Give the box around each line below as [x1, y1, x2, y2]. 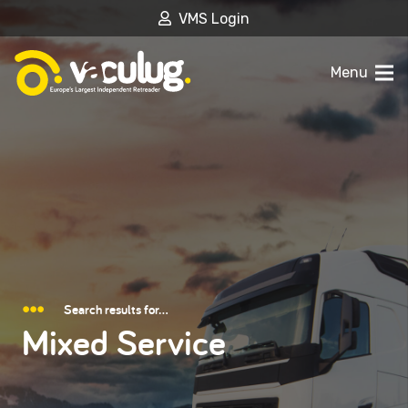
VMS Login [178, 9, 250, 27]
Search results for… [64, 301, 169, 319]
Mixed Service [22, 318, 226, 367]
